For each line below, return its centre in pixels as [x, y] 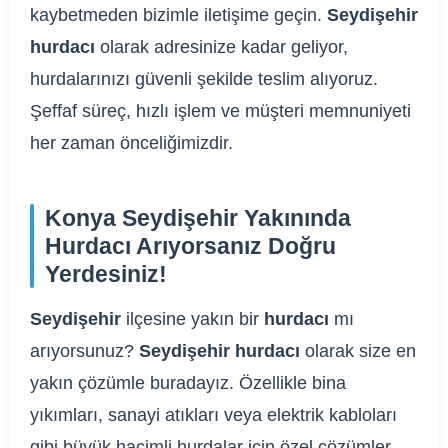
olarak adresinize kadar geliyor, [221, 47]
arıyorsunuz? [84, 351]
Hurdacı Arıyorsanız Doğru [190, 246]
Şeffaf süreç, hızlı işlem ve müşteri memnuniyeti [220, 111]
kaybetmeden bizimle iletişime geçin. [178, 15]
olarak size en [358, 351]
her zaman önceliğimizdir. [131, 143]
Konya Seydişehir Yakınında [198, 218]
